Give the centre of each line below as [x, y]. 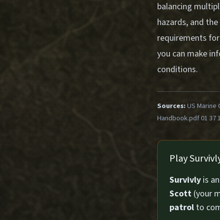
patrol [182, 207]
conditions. [178, 69]
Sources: [171, 106]
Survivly [185, 180]
